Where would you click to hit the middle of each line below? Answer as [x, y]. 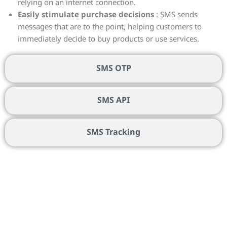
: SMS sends [176, 15]
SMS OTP [113, 68]
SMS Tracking [113, 132]
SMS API [113, 100]
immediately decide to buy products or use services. [108, 39]
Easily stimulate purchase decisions [86, 15]
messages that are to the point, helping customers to [110, 27]
